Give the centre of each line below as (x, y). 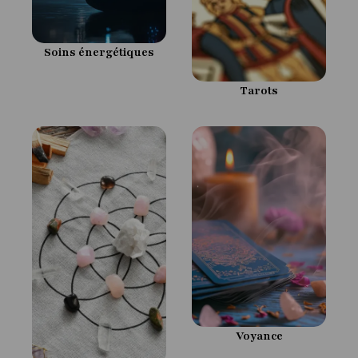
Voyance (259, 336)
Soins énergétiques (99, 53)
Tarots (259, 90)
